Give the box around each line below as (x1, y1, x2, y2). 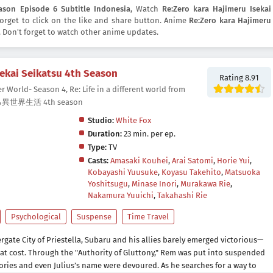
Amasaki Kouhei (110, 156, 168, 166)
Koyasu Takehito (161, 168, 221, 177)
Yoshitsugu (87, 179, 128, 189)
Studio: (87, 116, 114, 126)
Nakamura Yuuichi (87, 191, 154, 200)
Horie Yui (216, 156, 250, 166)
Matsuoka (224, 168, 260, 177)
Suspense (77, 212, 112, 222)
